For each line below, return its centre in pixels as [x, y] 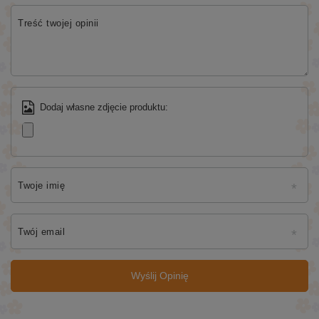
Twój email [41, 231]
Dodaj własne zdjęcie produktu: [104, 107]
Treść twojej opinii [58, 23]
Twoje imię [41, 185]
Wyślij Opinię [159, 276]
